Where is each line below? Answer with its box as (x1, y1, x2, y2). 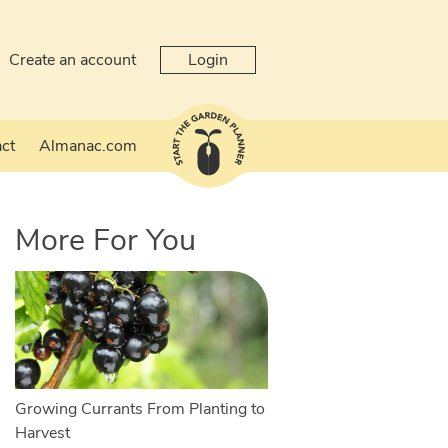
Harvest (14, 422, 70, 445)
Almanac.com (39, 135, 137, 157)
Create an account (9, 49, 136, 71)
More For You (14, 219, 196, 261)
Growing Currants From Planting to (14, 398, 265, 421)
